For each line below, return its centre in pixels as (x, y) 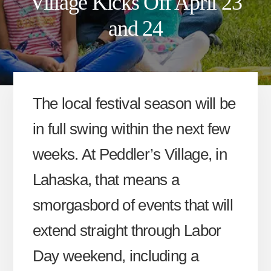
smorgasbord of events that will (133, 205)
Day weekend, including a (115, 256)
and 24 (135, 28)
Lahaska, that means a (106, 180)
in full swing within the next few (131, 129)
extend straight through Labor (127, 231)
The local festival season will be (134, 104)
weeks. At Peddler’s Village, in (130, 155)
